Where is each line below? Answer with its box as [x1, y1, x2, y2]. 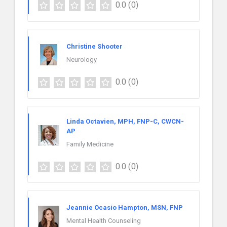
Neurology [66, 55, 97, 63]
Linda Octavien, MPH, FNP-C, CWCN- [66, 117, 184, 125]
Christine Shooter [66, 42, 123, 50]
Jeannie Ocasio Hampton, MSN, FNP [66, 204, 183, 212]
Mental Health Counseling [66, 217, 141, 225]
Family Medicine [66, 140, 113, 148]
